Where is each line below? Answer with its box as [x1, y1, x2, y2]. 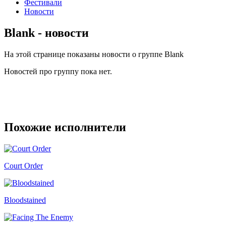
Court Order [4, 161, 43, 170]
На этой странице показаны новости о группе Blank [4, 49, 184, 59]
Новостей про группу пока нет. [4, 67, 112, 76]
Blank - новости [4, 26, 89, 39]
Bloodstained [4, 195, 46, 204]
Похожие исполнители [4, 120, 126, 134]
